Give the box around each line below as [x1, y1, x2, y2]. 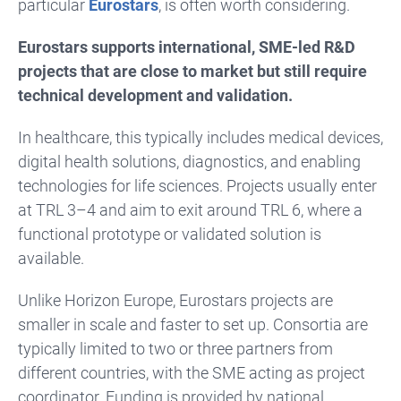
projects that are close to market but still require [18, 62, 367, 81]
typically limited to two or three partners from [18, 339, 333, 359]
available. [18, 249, 84, 269]
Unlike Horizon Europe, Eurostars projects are [18, 291, 333, 311]
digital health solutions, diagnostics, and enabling [18, 152, 361, 172]
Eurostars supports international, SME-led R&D [18, 38, 355, 57]
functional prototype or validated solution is [18, 225, 321, 244]
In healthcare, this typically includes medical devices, [18, 128, 383, 148]
